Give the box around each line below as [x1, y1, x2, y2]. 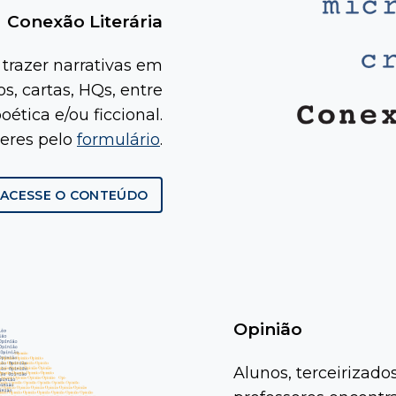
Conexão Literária [7, 11, 163, 33]
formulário [77, 130, 160, 150]
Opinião [233, 319, 302, 340]
